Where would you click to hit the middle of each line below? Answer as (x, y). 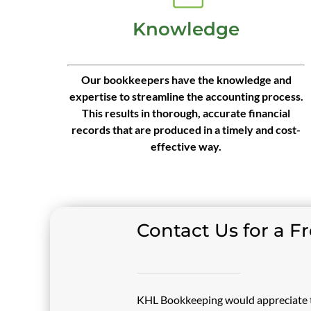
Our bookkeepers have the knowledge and (186, 79)
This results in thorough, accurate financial (186, 113)
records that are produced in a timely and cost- (186, 129)
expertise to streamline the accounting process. (186, 96)
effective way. (186, 146)
